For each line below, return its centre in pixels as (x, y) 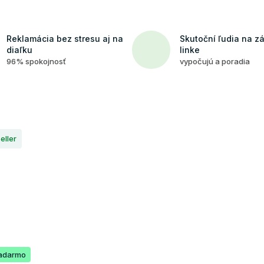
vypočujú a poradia (215, 61)
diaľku (19, 49)
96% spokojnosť (36, 61)
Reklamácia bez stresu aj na (65, 38)
